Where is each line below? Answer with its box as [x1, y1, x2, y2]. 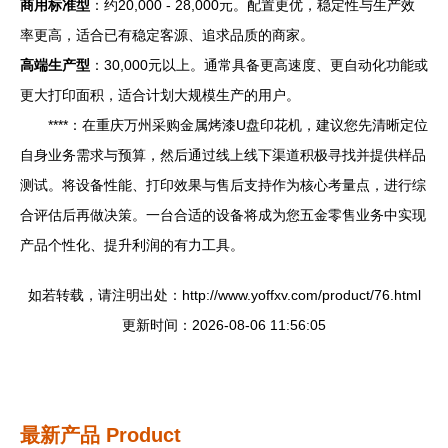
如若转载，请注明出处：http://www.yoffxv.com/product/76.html [27, 287, 421, 303]
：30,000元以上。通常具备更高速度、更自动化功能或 [90, 57, 428, 73]
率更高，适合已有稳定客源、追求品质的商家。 [20, 27, 314, 43]
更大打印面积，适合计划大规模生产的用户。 [20, 87, 300, 103]
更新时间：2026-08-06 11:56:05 [122, 317, 326, 333]
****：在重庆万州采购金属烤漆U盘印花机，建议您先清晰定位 [48, 117, 428, 133]
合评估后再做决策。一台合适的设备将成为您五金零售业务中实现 [20, 207, 426, 223]
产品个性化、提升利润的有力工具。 [20, 237, 244, 253]
